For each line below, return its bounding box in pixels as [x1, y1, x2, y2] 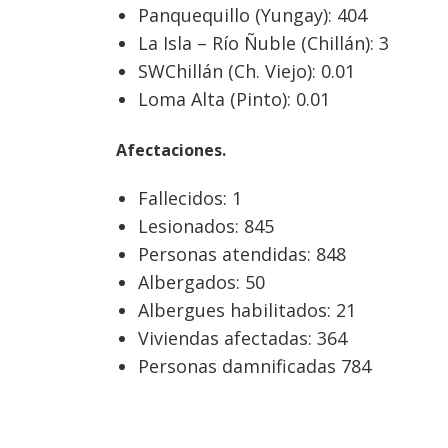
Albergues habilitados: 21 [137, 298, 356, 323]
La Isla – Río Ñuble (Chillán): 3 [137, 31, 389, 56]
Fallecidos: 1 [137, 186, 242, 211]
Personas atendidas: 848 [137, 242, 346, 267]
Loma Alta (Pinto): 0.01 [137, 87, 330, 112]
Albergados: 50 [137, 270, 265, 295]
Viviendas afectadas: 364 [137, 326, 347, 351]
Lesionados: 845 [137, 214, 274, 239]
